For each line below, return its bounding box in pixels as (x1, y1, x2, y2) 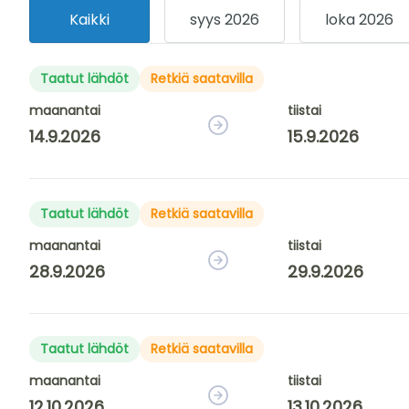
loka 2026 (324, 9, 393, 30)
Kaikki (68, 9, 110, 30)
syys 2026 (189, 9, 259, 30)
